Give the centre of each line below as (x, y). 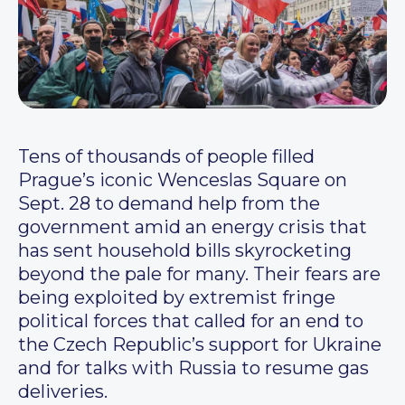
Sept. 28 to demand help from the (169, 204)
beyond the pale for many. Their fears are (199, 274)
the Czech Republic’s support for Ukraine (200, 345)
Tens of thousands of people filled (166, 157)
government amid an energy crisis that (193, 227)
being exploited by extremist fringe (177, 298)
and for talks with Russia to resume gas (193, 368)
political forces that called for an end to (191, 321)
